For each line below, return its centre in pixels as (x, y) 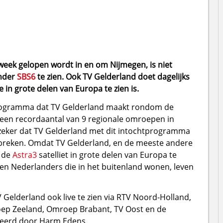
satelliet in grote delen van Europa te (107, 155)
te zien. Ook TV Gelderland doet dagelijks (112, 76)
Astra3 (24, 155)
